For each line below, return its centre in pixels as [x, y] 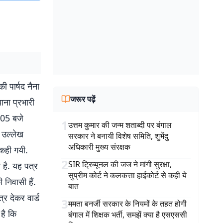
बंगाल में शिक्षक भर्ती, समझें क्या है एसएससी [128, 215]
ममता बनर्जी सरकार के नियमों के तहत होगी [127, 204]
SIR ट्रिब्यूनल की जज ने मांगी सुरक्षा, [120, 164]
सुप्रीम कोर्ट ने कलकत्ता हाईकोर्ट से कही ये [127, 175]
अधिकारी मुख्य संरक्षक [99, 147]
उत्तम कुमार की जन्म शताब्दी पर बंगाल [120, 125]
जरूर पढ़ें [83, 99]
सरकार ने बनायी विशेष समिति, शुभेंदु [118, 136]
